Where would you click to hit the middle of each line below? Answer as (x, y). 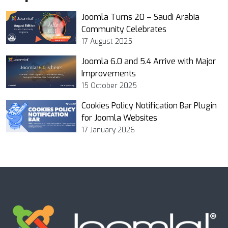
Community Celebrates (124, 29)
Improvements (109, 73)
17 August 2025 (107, 41)
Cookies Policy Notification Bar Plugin (149, 105)
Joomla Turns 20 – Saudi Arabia (140, 17)
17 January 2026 (108, 130)
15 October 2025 (109, 85)
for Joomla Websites (119, 118)
